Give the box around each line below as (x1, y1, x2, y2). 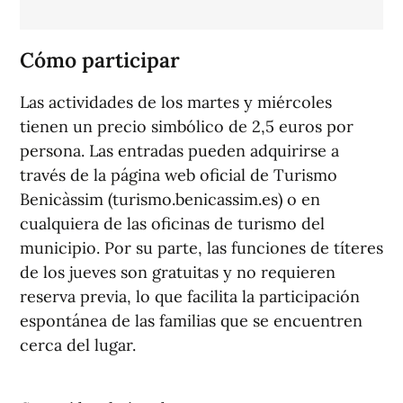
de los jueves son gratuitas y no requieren (20, 262, 336, 283)
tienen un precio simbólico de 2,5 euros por (20, 116, 354, 138)
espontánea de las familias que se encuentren (20, 310, 363, 332)
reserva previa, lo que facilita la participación (20, 286, 360, 308)
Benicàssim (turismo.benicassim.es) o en (20, 189, 320, 210)
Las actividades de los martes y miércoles (20, 92, 332, 113)
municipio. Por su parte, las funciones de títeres (20, 237, 383, 259)
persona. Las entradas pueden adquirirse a (20, 140, 339, 162)
